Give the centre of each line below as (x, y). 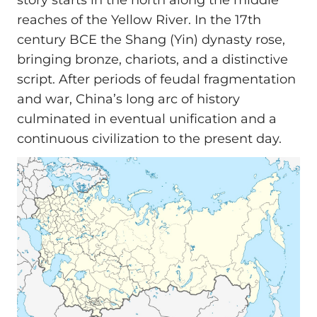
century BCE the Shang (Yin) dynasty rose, (151, 40)
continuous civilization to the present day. (149, 139)
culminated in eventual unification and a (147, 119)
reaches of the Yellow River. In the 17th (139, 20)
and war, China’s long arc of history (128, 99)
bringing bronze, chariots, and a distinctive (152, 60)
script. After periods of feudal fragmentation (156, 80)
